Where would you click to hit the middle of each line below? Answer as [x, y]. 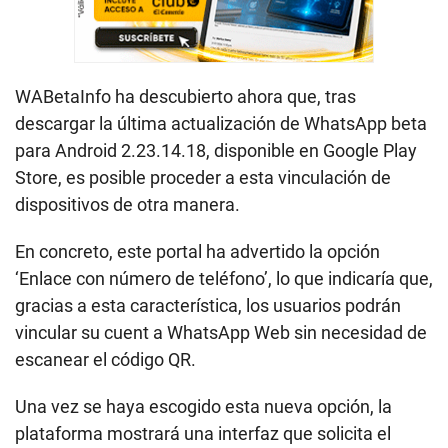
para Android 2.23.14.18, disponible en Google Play [216, 151]
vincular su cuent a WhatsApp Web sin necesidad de [221, 333]
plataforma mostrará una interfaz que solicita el [203, 434]
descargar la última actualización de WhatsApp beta [221, 124]
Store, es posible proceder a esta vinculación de [203, 178]
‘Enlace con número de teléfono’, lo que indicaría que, [224, 279]
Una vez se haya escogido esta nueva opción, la [203, 407]
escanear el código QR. [105, 360]
